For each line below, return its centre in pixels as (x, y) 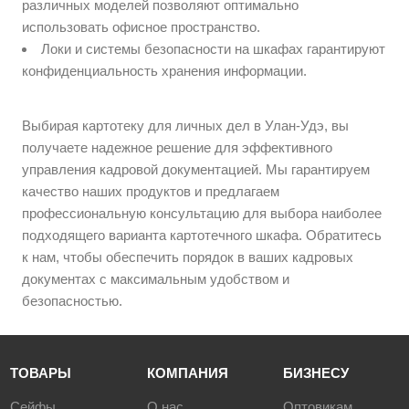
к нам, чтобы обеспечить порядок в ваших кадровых (188, 257)
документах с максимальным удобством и (156, 279)
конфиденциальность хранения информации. (165, 71)
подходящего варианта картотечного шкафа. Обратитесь (202, 236)
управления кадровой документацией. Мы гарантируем (196, 170)
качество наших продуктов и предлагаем (151, 192)
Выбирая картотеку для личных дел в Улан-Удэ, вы (186, 126)
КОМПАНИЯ (187, 373)
